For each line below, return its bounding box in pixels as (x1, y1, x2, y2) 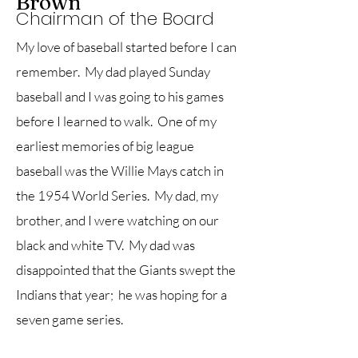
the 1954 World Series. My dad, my (16, 187, 218, 204)
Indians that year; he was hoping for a (16, 286, 227, 303)
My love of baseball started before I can (16, 38, 237, 55)
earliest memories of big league (16, 137, 194, 154)
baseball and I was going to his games (16, 88, 224, 105)
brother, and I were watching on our (16, 212, 219, 229)
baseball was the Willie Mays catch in (16, 162, 224, 179)
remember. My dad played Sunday (16, 63, 210, 80)
